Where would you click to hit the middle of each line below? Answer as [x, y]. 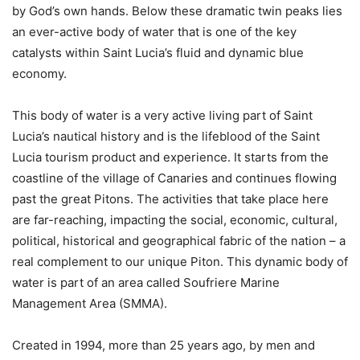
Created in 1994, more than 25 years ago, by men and [164, 345]
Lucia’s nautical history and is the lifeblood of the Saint [166, 136]
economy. [39, 73]
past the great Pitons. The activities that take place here [170, 198]
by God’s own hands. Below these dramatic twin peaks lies [177, 10]
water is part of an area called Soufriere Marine [146, 282]
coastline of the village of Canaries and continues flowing [174, 178]
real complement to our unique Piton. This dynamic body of [180, 261]
